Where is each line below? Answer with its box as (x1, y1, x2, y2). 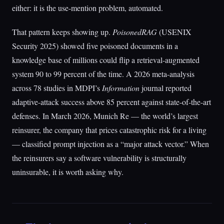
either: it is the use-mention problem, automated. (12, 2, 163, 13)
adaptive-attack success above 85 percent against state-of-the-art (12, 96, 211, 107)
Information (102, 82, 139, 93)
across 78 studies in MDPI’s (12, 82, 102, 93)
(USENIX (157, 26, 191, 37)
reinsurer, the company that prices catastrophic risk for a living (12, 124, 206, 135)
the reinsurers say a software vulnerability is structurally (12, 152, 186, 163)
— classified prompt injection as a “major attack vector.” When (12, 138, 209, 149)
